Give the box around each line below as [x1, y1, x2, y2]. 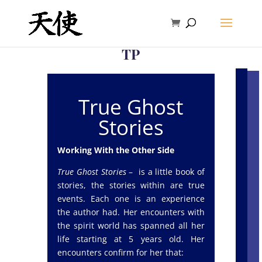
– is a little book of [126, 166, 205, 177]
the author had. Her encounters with [57, 206, 205, 218]
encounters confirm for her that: [57, 247, 184, 258]
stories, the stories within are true [57, 180, 205, 191]
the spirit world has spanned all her [57, 220, 205, 231]
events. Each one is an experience [57, 193, 205, 204]
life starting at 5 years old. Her [57, 233, 205, 244]
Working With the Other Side [57, 144, 174, 156]
